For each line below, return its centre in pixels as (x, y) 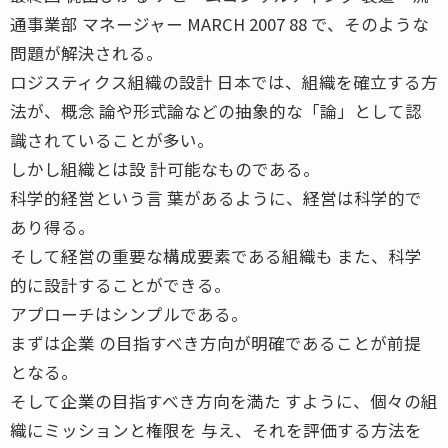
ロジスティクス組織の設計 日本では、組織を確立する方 (224, 81)
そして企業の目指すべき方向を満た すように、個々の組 (224, 400)
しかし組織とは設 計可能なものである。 (165, 168)
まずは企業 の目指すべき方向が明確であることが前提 (215, 342)
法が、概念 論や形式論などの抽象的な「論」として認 (216, 110)
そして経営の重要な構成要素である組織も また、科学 (216, 255)
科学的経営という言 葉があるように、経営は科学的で (216, 197)
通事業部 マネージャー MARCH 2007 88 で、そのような (219, 23)
